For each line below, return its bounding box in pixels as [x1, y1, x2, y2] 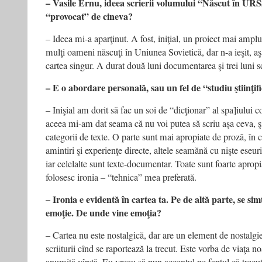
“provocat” [46, 9, 89, 23]
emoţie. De [46, 206, 87, 220]
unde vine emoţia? [89, 206, 161, 220]
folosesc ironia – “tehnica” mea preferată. [46, 171, 196, 184]
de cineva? [91, 9, 133, 23]
